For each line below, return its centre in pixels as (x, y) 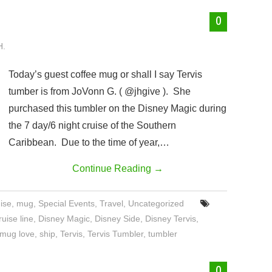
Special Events (67, 203)
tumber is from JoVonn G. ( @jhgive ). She (100, 91)
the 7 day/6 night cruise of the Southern (92, 125)
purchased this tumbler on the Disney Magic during (117, 108)
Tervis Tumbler (115, 234)
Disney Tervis (171, 219)
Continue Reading (113, 168)
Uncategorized (156, 203)
